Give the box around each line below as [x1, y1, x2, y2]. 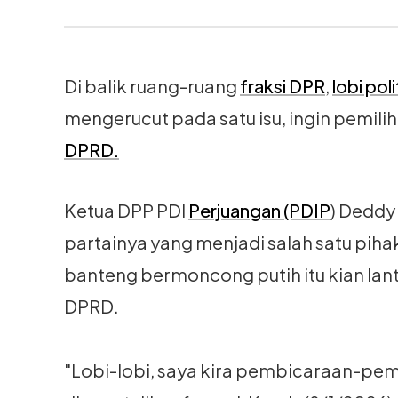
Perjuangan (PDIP [188, 199, 330, 221]
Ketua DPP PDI [64, 199, 188, 221]
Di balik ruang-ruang [64, 75, 240, 97]
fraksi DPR [240, 75, 325, 97]
